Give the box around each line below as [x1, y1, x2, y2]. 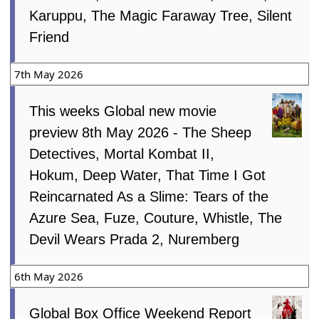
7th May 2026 [14, 66, 84, 81]
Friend [29, 28, 70, 45]
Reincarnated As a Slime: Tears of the [29, 188, 269, 204]
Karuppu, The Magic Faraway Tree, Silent [29, 7, 293, 23]
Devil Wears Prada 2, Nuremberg [29, 231, 240, 247]
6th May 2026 [14, 268, 84, 283]
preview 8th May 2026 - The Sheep [29, 124, 252, 140]
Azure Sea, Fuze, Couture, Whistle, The [29, 209, 283, 226]
